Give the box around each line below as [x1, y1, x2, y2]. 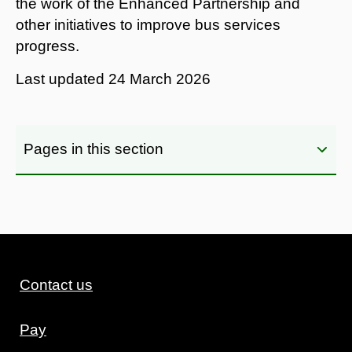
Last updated [16, 70, 108, 87]
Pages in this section [24, 140, 163, 157]
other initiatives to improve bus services [16, 16, 280, 33]
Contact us [20, 276, 93, 293]
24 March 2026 [108, 70, 211, 87]
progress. [16, 37, 79, 54]
